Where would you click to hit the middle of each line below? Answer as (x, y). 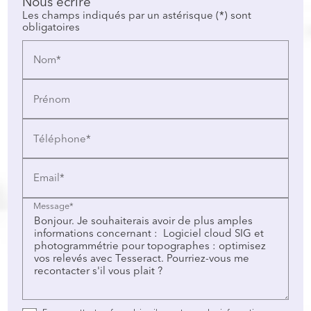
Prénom (52, 99)
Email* (49, 178)
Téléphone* (62, 139)
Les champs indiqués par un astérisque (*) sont (137, 15)
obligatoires (51, 27)
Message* (54, 206)
